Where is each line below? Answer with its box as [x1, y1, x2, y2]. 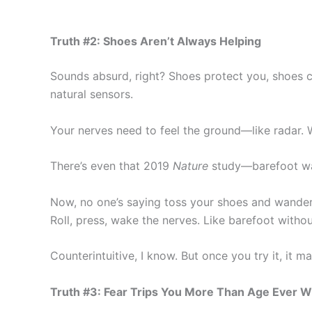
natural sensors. [50, 86, 133, 101]
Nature [173, 159, 208, 173]
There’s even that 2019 [50, 159, 173, 173]
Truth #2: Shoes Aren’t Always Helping [50, 33, 261, 48]
